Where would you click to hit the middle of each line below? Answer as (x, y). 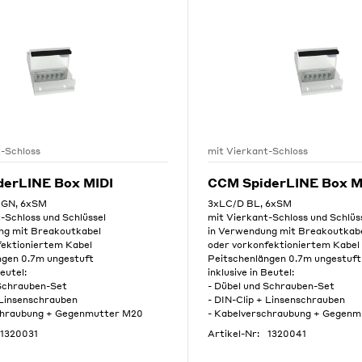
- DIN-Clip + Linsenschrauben (277, 300)
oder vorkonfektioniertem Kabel (284, 245)
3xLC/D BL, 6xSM (250, 204)
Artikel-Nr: (234, 334)
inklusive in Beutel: (251, 272)
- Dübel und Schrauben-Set (271, 286)
